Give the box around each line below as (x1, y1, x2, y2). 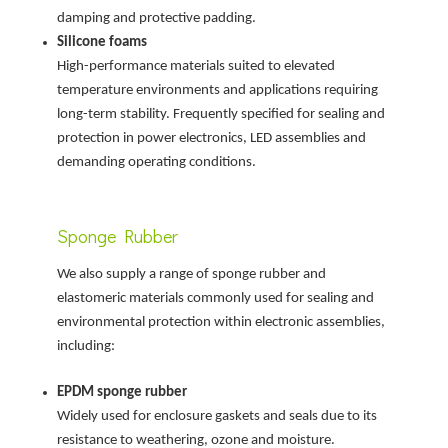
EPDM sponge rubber (57, 385, 188, 401)
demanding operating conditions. (57, 154, 257, 170)
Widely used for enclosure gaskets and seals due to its (57, 409, 378, 425)
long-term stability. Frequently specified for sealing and (57, 106, 386, 122)
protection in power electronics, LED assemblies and (57, 130, 367, 146)
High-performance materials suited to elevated (57, 58, 336, 74)
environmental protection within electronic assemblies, (57, 314, 386, 330)
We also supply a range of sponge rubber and (57, 266, 327, 282)
